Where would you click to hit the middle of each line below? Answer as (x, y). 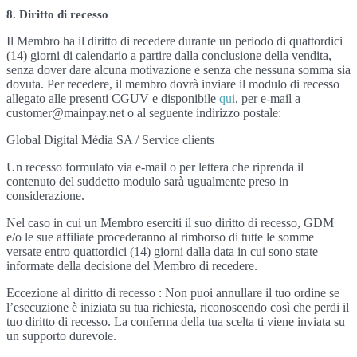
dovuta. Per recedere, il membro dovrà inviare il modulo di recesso (173, 84)
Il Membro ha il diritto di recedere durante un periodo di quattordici (175, 41)
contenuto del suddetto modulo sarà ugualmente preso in (147, 181)
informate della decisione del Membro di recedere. (132, 266)
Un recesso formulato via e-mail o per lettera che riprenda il (155, 167)
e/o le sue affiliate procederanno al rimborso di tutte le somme (160, 237)
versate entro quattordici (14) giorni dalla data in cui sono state (162, 251)
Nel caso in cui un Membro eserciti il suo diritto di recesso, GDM (170, 223)
